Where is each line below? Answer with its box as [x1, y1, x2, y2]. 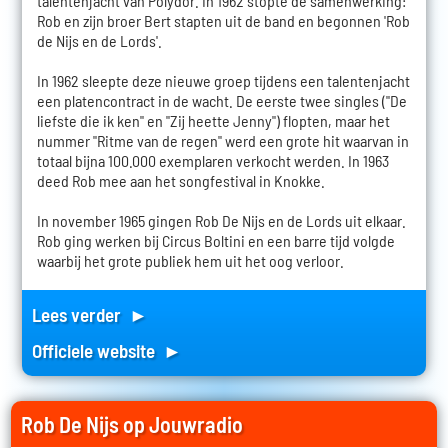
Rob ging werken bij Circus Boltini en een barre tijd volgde [36, 231, 395, 251]
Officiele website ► [31, 339, 182, 363]
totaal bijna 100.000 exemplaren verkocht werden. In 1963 [36, 151, 389, 171]
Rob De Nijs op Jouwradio [21, 411, 244, 438]
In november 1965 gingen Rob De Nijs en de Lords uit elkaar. [36, 211, 406, 231]
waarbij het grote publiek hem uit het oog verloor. [36, 251, 344, 271]
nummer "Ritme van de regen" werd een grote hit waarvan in [36, 131, 409, 151]
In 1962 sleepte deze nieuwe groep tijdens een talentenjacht [36, 71, 410, 91]
